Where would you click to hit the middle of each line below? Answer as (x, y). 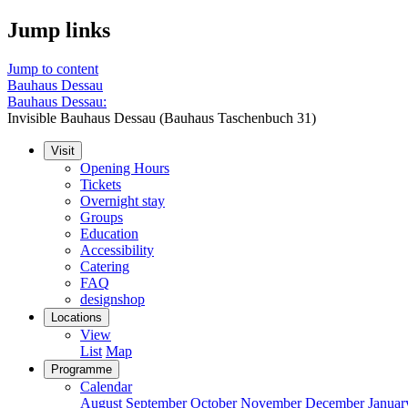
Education (109, 233)
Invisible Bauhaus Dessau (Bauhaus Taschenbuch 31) (162, 117)
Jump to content (53, 68)
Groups (102, 217)
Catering (105, 266)
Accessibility (117, 250)
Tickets (101, 184)
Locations (76, 317)
